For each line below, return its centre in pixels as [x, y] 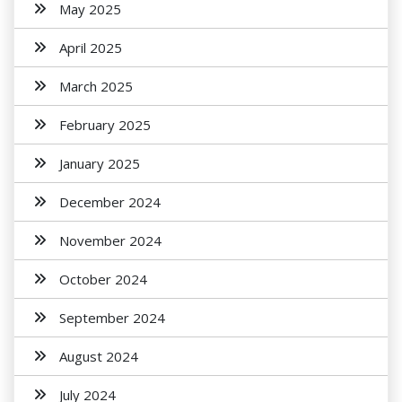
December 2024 [110, 202]
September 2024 [112, 318]
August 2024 [99, 356]
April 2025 [91, 48]
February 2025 [105, 125]
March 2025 [96, 86]
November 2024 [110, 240]
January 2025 [100, 163]
